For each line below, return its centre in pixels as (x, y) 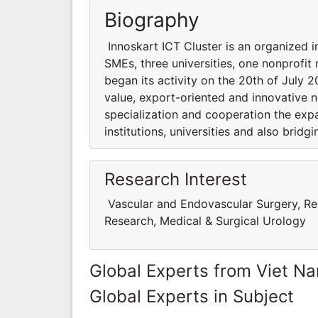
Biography (152, 20)
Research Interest (176, 179)
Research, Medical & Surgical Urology (207, 220)
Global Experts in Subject (192, 296)
